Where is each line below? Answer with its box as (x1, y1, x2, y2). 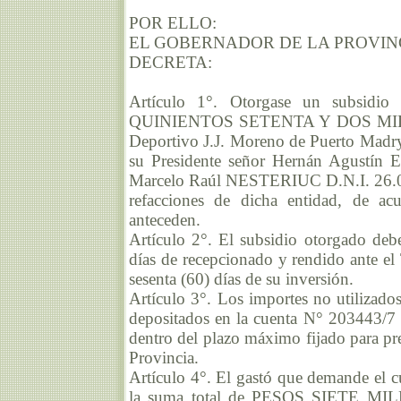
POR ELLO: (129, 13, 217, 33)
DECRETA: (129, 53, 212, 73)
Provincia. (129, 348, 199, 368)
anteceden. (129, 210, 200, 230)
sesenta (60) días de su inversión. (129, 269, 354, 289)
